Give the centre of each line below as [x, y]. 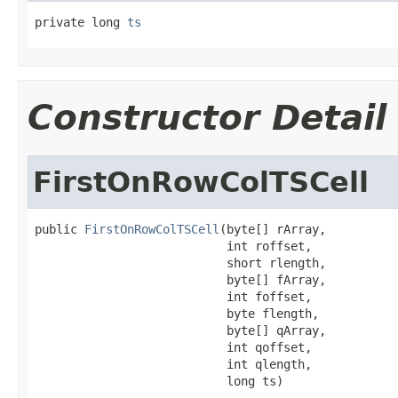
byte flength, [177, 313]
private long [81, 22]
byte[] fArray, [180, 279]
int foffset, [173, 296]
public [60, 229]
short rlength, [180, 263]
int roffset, [173, 246]
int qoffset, [173, 347]
